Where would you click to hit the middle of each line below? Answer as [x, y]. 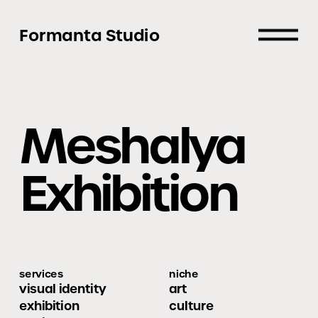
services [41, 274]
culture [191, 306]
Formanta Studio [89, 35]
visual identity [62, 289]
